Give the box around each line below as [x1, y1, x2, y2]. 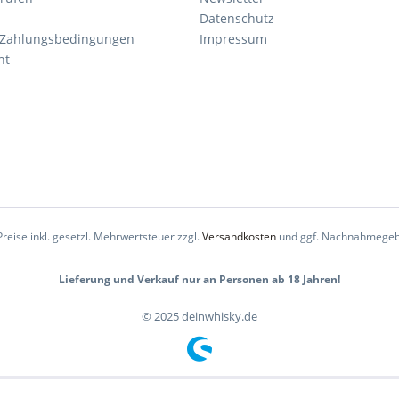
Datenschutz [199, 10, 274, 27]
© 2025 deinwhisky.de [142, 308, 257, 325]
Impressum [199, 30, 267, 47]
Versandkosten [202, 229, 276, 245]
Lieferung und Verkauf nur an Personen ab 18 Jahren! [59, 272, 340, 288]
